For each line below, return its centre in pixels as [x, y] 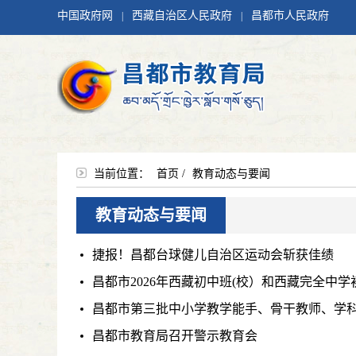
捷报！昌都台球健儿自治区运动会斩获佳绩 [213, 255]
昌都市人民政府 [290, 15]
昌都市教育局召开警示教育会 [175, 336]
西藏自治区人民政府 [182, 15]
